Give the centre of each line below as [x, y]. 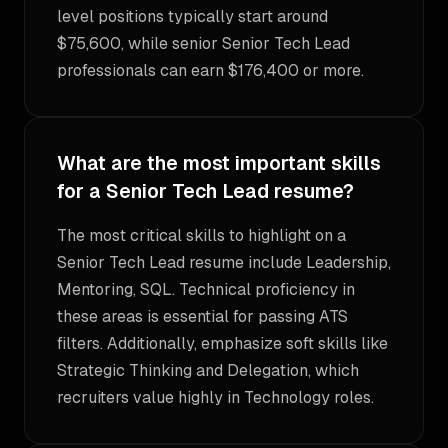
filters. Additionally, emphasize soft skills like [222, 343]
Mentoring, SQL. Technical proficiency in [206, 289]
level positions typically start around [192, 16]
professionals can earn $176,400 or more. [210, 70]
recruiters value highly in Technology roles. [215, 397]
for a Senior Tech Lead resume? [205, 191]
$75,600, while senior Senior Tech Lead [203, 43]
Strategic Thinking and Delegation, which [208, 370]
